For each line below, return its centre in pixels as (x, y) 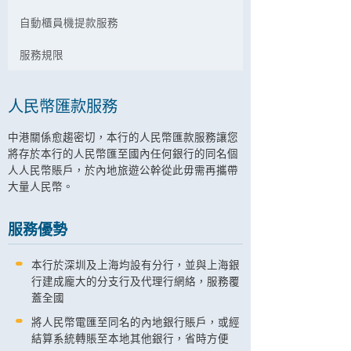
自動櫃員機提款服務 (69, 24)
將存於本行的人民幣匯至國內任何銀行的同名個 (123, 155)
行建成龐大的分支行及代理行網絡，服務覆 (136, 282)
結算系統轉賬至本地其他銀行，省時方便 (130, 340)
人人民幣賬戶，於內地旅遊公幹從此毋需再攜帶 (123, 171)
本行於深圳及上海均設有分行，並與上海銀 (136, 266)
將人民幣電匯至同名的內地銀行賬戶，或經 (136, 323)
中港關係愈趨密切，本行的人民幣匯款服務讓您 (123, 138)
